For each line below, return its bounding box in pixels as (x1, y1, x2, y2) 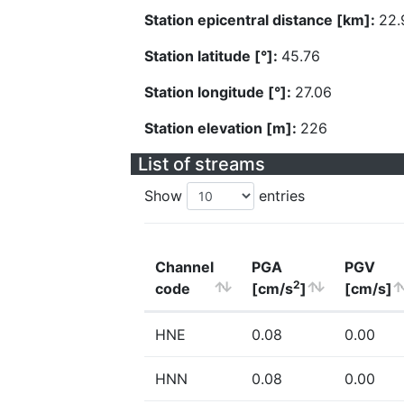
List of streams (138, 153, 265, 175)
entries (254, 187, 305, 205)
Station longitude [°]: (144, 83, 295, 101)
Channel (155, 258, 214, 276)
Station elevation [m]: (144, 119, 300, 137)
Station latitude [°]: (144, 47, 281, 65)
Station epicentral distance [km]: (144, 11, 379, 29)
